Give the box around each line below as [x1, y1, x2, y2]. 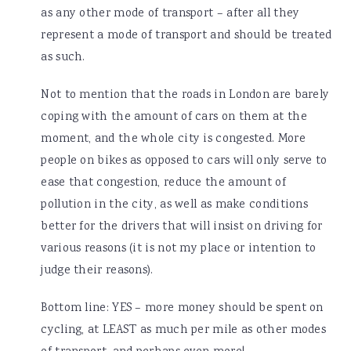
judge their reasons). [41, 262, 154, 280]
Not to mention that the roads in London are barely [41, 87, 330, 105]
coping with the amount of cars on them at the [41, 109, 307, 127]
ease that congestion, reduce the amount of [41, 175, 286, 193]
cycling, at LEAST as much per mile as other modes [41, 322, 327, 340]
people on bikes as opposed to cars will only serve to [41, 153, 327, 171]
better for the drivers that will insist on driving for [41, 219, 323, 237]
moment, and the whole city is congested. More [41, 131, 306, 149]
